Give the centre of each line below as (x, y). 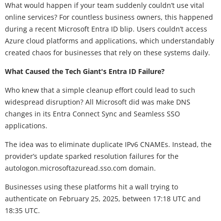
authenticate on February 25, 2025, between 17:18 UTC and (103, 198)
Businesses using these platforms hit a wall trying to (92, 186)
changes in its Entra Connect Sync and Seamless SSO (92, 113)
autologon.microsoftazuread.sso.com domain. (81, 168)
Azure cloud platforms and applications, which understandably (110, 40)
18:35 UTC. (22, 210)
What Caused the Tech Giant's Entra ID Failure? (87, 71)
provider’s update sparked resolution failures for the (92, 156)
